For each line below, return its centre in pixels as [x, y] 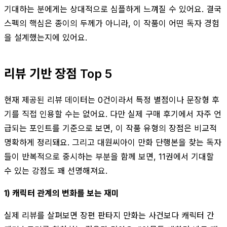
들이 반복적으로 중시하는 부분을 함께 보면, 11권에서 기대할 [109, 156]
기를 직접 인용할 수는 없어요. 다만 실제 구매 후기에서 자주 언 [113, 114]
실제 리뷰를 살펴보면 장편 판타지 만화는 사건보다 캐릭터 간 [109, 215]
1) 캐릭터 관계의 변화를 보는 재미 [62, 193]
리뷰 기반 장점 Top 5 [58, 73]
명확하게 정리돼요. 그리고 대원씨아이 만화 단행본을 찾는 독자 [113, 142]
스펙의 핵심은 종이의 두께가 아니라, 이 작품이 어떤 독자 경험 [112, 23]
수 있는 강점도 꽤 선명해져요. [56, 171]
